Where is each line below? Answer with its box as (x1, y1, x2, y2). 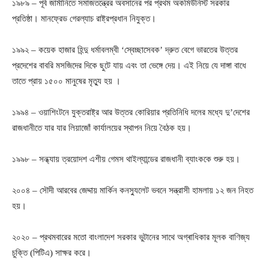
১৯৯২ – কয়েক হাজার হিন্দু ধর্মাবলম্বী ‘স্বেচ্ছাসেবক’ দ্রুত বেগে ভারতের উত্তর (12, 44, 238, 55)
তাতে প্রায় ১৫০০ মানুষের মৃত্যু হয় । (12, 76, 121, 86)
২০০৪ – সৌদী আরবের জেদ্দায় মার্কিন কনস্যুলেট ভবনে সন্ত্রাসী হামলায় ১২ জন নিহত (12, 185, 253, 195)
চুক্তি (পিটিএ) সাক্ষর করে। (12, 247, 91, 258)
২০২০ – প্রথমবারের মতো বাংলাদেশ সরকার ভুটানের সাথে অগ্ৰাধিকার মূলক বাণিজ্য (12, 232, 250, 242)
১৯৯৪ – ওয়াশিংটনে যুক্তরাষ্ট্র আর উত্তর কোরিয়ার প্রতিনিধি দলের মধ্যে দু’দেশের (12, 107, 250, 117)
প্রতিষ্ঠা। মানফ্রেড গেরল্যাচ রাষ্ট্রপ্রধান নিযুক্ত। (12, 13, 156, 23)
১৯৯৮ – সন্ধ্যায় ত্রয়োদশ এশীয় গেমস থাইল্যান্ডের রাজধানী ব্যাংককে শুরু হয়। (12, 154, 240, 164)
